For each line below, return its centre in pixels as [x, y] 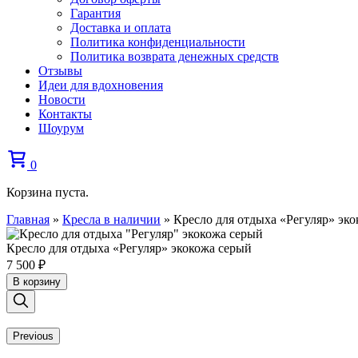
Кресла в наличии [111, 219]
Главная [28, 219]
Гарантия [95, 13]
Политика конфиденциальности [158, 42]
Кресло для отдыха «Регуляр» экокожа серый [129, 248]
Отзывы [60, 71]
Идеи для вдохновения [101, 85]
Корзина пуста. [48, 192]
